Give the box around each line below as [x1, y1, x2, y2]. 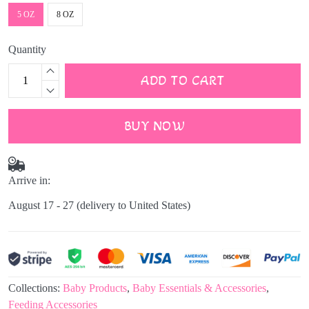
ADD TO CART [141, 72, 225, 90]
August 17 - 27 [8, 199, 74, 211]
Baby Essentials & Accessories [132, 282, 266, 295]
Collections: [8, 282, 63, 295]
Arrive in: [8, 174, 50, 186]
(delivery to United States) [77, 199, 190, 211]
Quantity [8, 43, 46, 56]
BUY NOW [123, 118, 186, 135]
